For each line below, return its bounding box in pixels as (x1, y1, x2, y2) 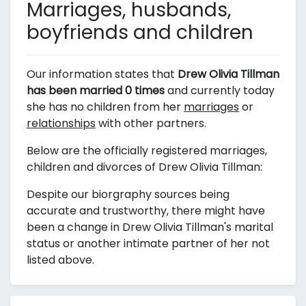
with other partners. (96, 115, 206, 131)
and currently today (165, 83, 275, 98)
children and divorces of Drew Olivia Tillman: (27, 159, 262, 175)
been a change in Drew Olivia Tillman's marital (27, 219, 273, 235)
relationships (27, 115, 96, 131)
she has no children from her (27, 99, 184, 115)
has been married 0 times (27, 83, 165, 98)
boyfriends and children (27, 19, 253, 46)
